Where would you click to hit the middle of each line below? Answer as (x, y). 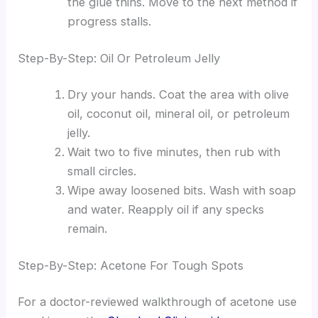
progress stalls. (109, 21)
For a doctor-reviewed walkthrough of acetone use (158, 302)
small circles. (102, 171)
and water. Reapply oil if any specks (165, 210)
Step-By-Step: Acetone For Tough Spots (131, 265)
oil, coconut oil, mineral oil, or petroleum (178, 114)
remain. (87, 229)
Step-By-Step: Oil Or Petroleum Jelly (119, 58)
